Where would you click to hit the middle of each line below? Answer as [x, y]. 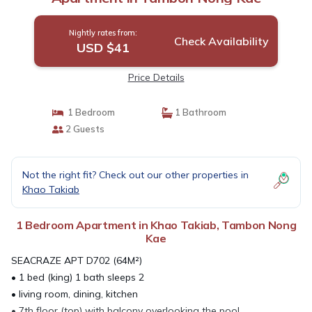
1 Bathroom [200, 112]
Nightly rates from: [103, 33]
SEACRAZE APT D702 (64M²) [77, 260]
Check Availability [221, 41]
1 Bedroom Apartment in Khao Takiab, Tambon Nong [156, 225]
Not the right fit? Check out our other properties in [135, 175]
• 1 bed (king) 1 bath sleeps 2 [78, 277]
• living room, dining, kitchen [75, 294]
